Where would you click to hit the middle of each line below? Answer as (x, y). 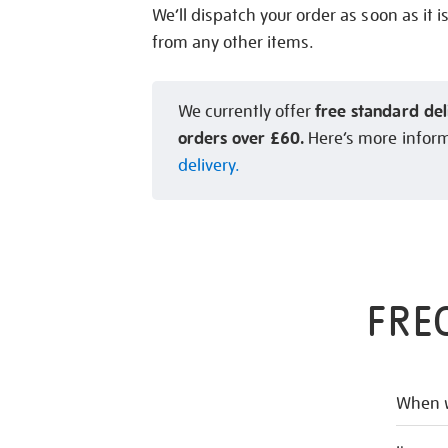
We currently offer (247, 111)
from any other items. (233, 42)
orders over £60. (241, 138)
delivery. (209, 165)
